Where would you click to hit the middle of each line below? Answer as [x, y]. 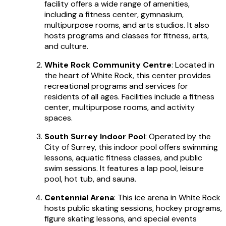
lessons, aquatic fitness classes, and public [123, 157]
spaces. [59, 118]
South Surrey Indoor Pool [95, 136]
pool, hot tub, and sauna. [90, 179]
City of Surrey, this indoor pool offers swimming [131, 147]
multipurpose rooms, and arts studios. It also [127, 25]
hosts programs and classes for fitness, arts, [127, 35]
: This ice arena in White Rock [167, 197]
